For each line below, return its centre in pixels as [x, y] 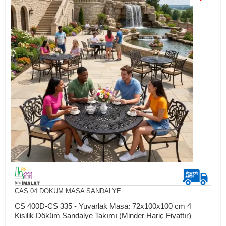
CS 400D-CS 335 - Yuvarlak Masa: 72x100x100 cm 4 [103, 206]
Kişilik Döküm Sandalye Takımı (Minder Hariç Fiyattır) [103, 215]
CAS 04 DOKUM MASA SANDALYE [68, 191]
